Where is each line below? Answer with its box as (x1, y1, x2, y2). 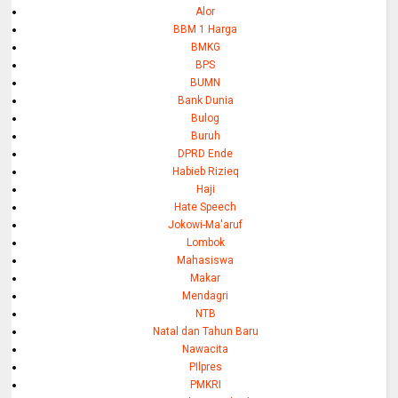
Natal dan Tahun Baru (152, 324, 259, 338)
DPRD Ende (178, 147, 234, 160)
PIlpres (188, 360, 222, 373)
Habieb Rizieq (171, 164, 239, 178)
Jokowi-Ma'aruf (168, 218, 243, 231)
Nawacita (182, 342, 229, 355)
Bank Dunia (177, 93, 234, 107)
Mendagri (182, 289, 229, 302)
